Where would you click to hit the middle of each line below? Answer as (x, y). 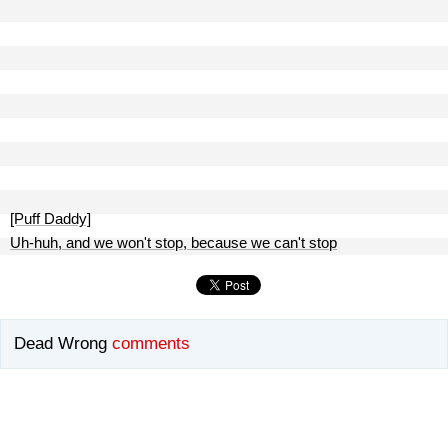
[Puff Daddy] (50, 218)
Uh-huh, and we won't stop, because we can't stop (173, 242)
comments (151, 344)
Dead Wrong (60, 344)
